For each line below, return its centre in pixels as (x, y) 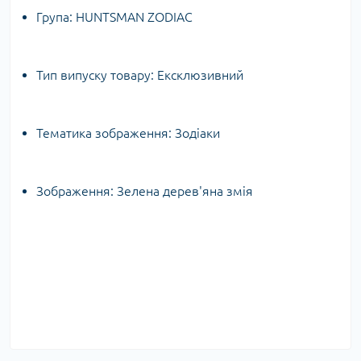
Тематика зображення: (106, 133)
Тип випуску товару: (97, 75)
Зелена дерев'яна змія (185, 191)
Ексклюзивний (200, 75)
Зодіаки (197, 133)
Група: (56, 17)
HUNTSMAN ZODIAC (134, 17)
